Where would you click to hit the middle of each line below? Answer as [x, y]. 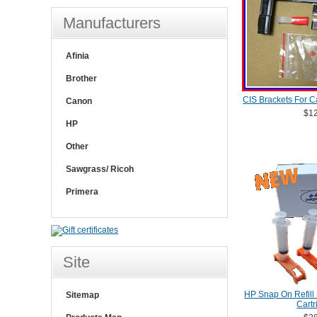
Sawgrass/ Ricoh [100, 169]
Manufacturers [112, 23]
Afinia [77, 56]
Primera [82, 192]
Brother [81, 79]
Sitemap [82, 295]
